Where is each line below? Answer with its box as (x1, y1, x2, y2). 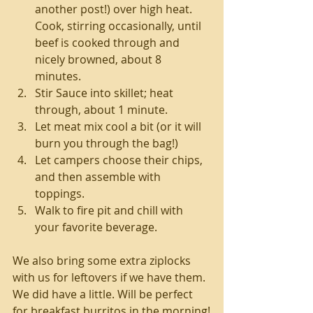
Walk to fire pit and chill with (35, 202, 186, 218)
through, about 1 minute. (35, 101, 173, 117)
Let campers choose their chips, (35, 152, 205, 168)
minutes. (35, 68, 87, 84)
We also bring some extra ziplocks (13, 252, 194, 268)
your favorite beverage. (35, 219, 163, 235)
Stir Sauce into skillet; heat (35, 85, 176, 101)
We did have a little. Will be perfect (13, 286, 196, 302)
